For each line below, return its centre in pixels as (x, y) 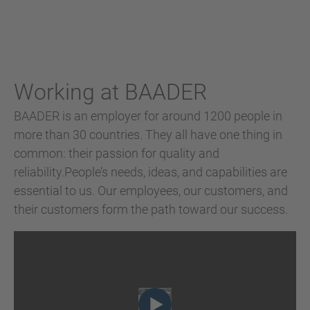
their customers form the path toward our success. (151, 209)
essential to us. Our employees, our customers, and (151, 191)
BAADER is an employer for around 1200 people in (148, 116)
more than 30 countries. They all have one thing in (148, 135)
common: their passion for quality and (117, 153)
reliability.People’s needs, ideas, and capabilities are (151, 172)
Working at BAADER (110, 92)
